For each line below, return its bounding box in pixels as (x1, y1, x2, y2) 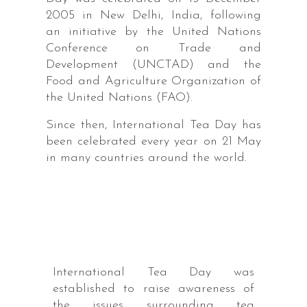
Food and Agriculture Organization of (45, 75, 262, 88)
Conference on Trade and (45, 42, 262, 56)
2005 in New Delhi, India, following (45, 9, 262, 23)
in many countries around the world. (45, 151, 247, 165)
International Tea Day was (52, 266, 255, 280)
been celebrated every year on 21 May (45, 135, 262, 149)
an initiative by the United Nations (45, 25, 262, 39)
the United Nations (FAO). (45, 91, 193, 105)
